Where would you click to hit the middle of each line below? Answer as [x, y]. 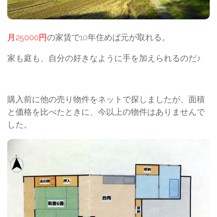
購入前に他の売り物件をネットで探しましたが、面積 [106, 100]
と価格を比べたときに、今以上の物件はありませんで [106, 112]
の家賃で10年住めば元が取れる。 [108, 38]
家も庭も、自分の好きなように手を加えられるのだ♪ [104, 58]
